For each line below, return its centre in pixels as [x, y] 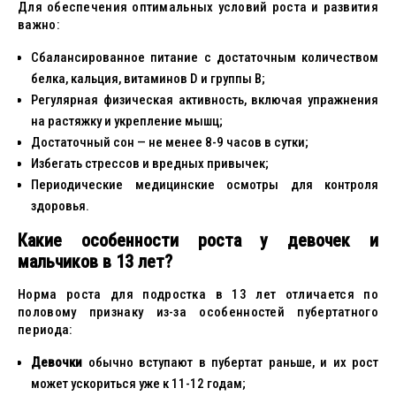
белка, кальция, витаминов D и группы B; [148, 79]
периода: [45, 330]
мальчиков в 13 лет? [95, 262]
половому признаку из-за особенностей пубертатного [198, 312]
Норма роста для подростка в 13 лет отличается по [198, 294]
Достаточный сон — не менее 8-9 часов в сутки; [170, 142]
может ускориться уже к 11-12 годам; [138, 384]
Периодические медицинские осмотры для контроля [205, 185]
